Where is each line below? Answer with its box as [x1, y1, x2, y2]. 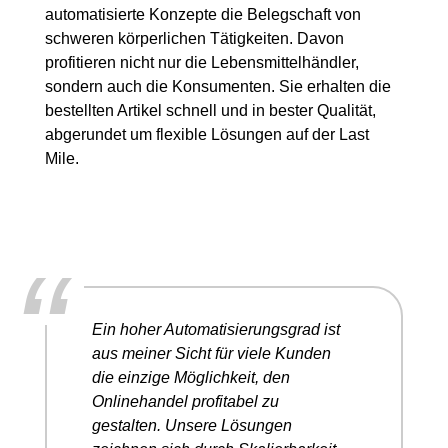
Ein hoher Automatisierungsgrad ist [92, 320, 340, 338]
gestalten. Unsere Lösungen [92, 416, 292, 434]
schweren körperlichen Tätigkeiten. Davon [45, 29, 344, 47]
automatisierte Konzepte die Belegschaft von [45, 5, 361, 23]
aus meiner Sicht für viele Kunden [92, 344, 331, 362]
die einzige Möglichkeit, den [92, 368, 290, 386]
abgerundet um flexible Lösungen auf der [45, 125, 339, 143]
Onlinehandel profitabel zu [92, 392, 279, 410]
